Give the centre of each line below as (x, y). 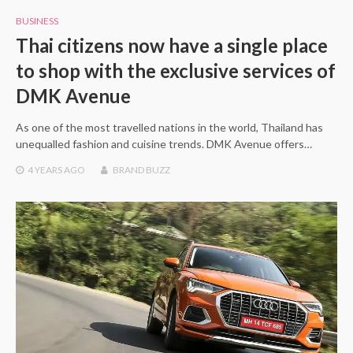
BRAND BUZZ (141, 169)
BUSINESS (37, 20)
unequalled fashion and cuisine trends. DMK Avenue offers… (164, 143)
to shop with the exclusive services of (176, 70)
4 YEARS (45, 169)
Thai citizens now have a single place (172, 45)
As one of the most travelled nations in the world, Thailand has (169, 127)
